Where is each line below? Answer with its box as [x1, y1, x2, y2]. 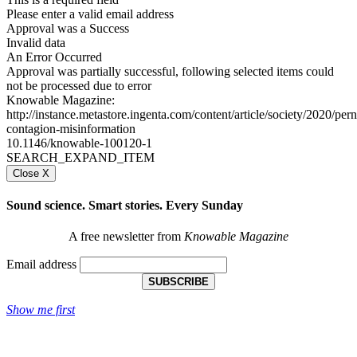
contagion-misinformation [6, 121, 135, 135]
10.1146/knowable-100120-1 [6, 135, 152, 150]
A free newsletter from [69, 229, 184, 244]
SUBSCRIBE [148, 276, 209, 288]
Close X [13, 167, 49, 179]
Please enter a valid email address [6, 6, 174, 21]
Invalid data [6, 35, 65, 49]
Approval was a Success [6, 21, 129, 35]
